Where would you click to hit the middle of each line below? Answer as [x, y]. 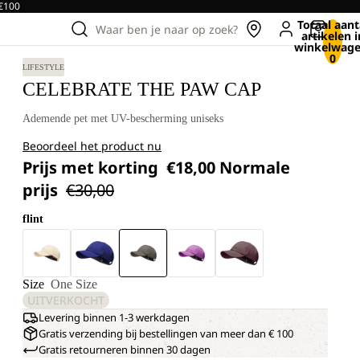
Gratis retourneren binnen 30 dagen [125, 350]
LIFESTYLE [43, 67]
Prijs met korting [92, 168]
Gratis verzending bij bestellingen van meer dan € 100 [166, 333]
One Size [74, 284]
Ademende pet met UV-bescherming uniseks [123, 119]
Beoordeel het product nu [92, 146]
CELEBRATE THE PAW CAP [142, 89]
